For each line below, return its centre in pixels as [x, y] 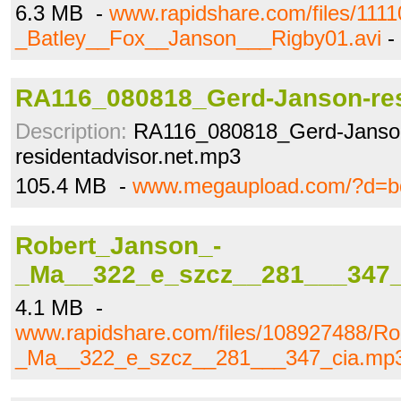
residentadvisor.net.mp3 [128, 156]
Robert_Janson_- [118, 246]
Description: [71, 131]
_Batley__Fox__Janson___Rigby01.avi [198, 38]
